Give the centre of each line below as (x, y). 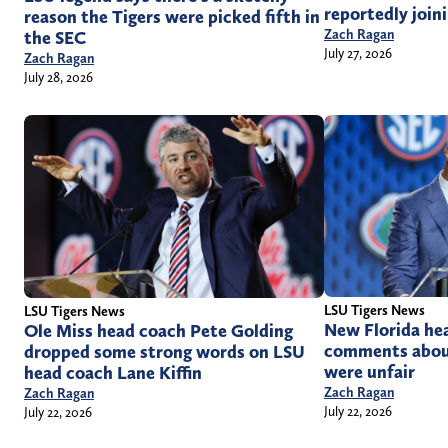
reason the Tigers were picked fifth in (172, 16)
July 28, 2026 (58, 76)
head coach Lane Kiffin (113, 373)
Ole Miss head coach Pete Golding (158, 331)
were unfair (369, 372)
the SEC (55, 37)
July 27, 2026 (358, 52)
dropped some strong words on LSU (164, 352)
